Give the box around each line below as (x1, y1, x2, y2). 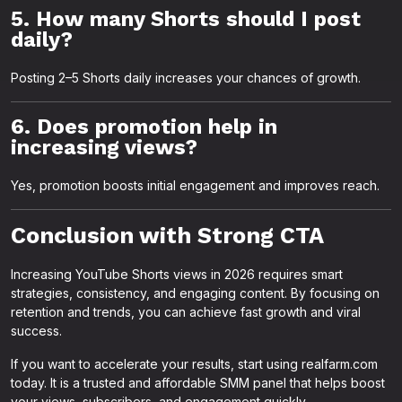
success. (11, 323, 62, 338)
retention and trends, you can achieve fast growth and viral (11, 304, 361, 319)
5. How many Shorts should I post (11, 6, 361, 31)
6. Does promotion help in (11, 114, 277, 139)
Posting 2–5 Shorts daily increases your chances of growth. (11, 70, 361, 85)
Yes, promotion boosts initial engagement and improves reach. (11, 178, 380, 193)
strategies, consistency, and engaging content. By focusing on (11, 285, 380, 301)
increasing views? (11, 135, 197, 160)
